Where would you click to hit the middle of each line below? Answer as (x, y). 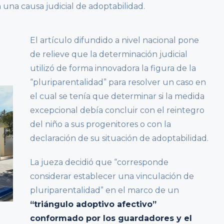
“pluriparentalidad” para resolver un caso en (118, 82)
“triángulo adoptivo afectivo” (93, 204)
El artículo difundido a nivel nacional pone (114, 40)
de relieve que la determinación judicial (108, 54)
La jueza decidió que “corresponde (99, 162)
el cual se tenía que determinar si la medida (117, 96)
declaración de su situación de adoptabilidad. (119, 138)
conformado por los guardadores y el (111, 218)
